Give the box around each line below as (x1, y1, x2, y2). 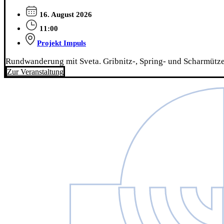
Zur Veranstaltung (7, 67, 63, 76)
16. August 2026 (39, 10, 92, 19)
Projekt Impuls (37, 39, 86, 47)
